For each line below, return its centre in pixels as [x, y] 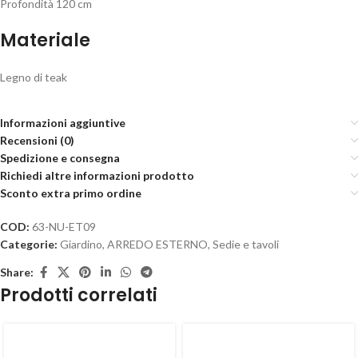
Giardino [81, 244]
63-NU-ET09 [64, 226]
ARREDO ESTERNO [157, 244]
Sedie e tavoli [246, 244]
